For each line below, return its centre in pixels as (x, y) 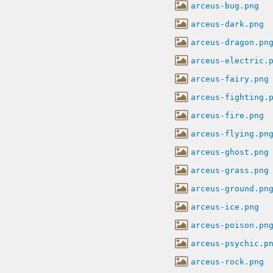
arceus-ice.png (225, 207)
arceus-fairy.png (230, 79)
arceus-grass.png (230, 170)
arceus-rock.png (227, 261)
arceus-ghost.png (230, 152)
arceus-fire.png (227, 115)
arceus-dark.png (227, 24)
